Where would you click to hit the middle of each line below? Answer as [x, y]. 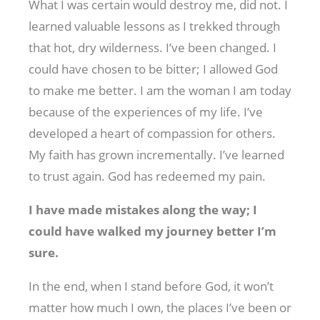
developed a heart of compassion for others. [152, 133]
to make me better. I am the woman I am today [160, 90]
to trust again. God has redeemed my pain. [147, 176]
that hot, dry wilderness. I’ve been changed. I [152, 47]
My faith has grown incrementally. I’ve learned [156, 154]
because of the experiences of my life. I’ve [146, 111]
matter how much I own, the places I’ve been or [160, 307]
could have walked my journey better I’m [152, 231]
